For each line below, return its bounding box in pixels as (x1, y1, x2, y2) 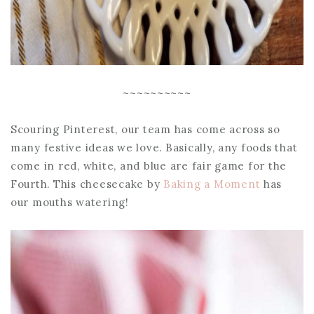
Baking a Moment (163, 177, 261, 191)
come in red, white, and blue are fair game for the (11, 158, 287, 172)
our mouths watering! (11, 195, 129, 209)
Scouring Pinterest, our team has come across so (11, 122, 280, 136)
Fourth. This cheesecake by (11, 177, 164, 191)
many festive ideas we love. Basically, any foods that (11, 140, 298, 154)
